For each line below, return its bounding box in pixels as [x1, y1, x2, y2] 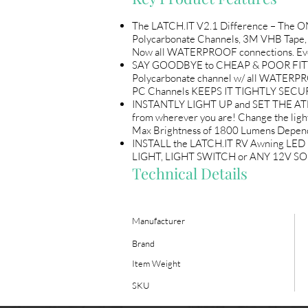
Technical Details [132, 163, 247, 184]
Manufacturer [132, 215, 185, 227]
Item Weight [132, 258, 181, 269]
